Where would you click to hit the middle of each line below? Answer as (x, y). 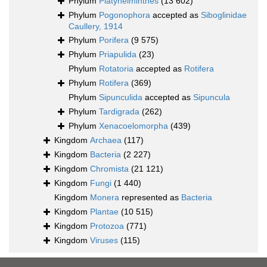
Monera (105, 198)
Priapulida (118, 55)
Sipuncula (212, 97)
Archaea (106, 140)
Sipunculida (121, 97)
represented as (150, 198)
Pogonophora (125, 15)
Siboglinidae (224, 15)
